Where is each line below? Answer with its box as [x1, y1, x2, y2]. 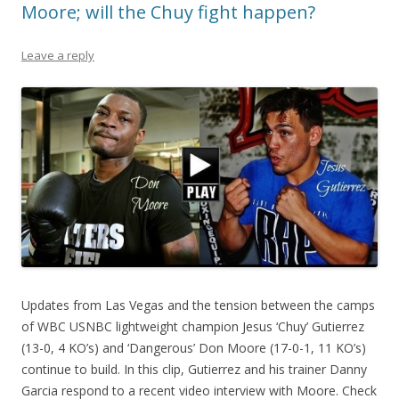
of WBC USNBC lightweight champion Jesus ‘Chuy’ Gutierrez [21, 318, 364, 336]
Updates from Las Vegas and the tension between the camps [21, 297, 375, 314]
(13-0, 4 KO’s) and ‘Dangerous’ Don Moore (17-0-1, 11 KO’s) [21, 339, 366, 357]
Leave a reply [21, 46, 94, 63]
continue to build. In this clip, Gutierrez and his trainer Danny [21, 361, 367, 379]
